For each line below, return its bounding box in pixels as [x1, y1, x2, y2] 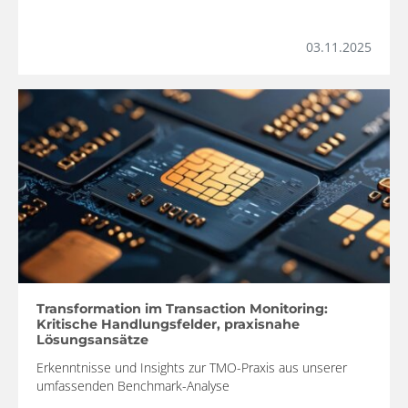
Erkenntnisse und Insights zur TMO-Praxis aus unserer [36, 359, 347, 377]
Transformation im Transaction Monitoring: [36, 301, 328, 318]
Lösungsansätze [36, 331, 148, 349]
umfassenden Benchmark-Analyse [36, 377, 229, 395]
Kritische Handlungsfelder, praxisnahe [36, 316, 300, 333]
